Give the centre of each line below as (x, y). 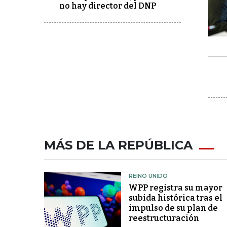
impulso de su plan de (173, 208)
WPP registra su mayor (175, 188)
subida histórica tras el (175, 198)
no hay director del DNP (108, 6)
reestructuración (164, 218)
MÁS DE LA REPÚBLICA (118, 145)
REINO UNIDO (148, 176)
